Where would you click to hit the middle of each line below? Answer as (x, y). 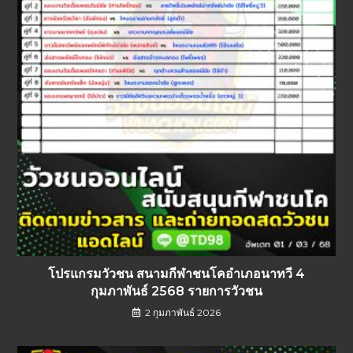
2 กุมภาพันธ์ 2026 (183, 313)
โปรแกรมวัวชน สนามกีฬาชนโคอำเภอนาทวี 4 (176, 274)
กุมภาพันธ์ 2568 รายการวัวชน (176, 292)
